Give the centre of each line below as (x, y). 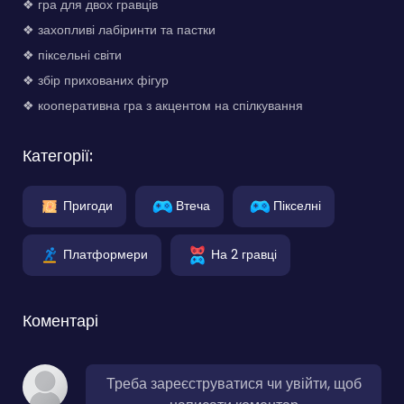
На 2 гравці (244, 254)
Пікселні (297, 205)
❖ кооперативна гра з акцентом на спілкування (163, 105)
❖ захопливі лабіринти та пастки (119, 29)
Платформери (106, 254)
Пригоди (88, 205)
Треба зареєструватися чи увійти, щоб (234, 383)
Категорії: (58, 155)
